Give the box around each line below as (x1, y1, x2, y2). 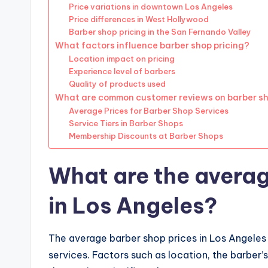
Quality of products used (68, 79, 166, 89)
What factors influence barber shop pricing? (55, 40, 249, 51)
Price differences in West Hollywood (68, 14, 209, 25)
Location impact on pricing (68, 54, 175, 64)
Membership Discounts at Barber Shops (68, 131, 223, 141)
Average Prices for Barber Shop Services (68, 106, 229, 116)
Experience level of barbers (68, 66, 175, 77)
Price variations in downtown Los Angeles (68, 2, 233, 12)
